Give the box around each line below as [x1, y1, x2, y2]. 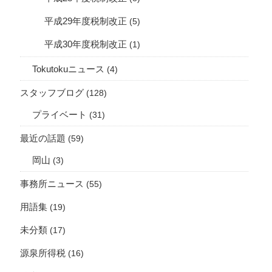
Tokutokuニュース [32, 64, 104, 75]
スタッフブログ [20, 88, 84, 98]
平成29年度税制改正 [44, 16, 127, 27]
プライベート [32, 110, 87, 120]
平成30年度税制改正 [44, 39, 127, 50]
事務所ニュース [20, 179, 84, 189]
